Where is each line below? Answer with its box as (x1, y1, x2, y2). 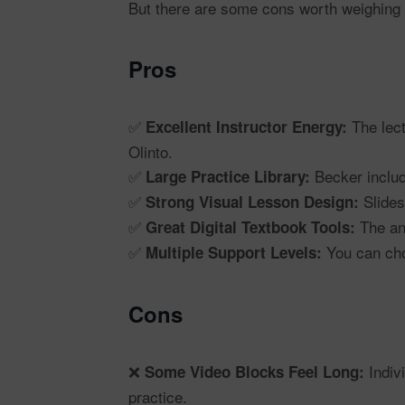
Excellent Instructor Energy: (146, 116, 347, 137)
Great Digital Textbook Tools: (146, 216, 355, 238)
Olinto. (128, 140, 173, 163)
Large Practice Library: (146, 165, 310, 187)
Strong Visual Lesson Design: (146, 191, 359, 212)
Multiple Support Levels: (146, 241, 322, 263)
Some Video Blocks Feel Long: (145, 361, 364, 382)
